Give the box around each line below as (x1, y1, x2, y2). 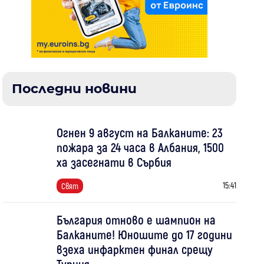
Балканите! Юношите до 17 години (56, 227, 232, 242)
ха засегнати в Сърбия (56, 154, 171, 169)
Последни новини (12, 81, 137, 97)
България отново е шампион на (56, 212, 216, 227)
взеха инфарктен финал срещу (56, 242, 213, 256)
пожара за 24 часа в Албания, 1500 (56, 140, 224, 154)
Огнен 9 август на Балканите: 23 (56, 125, 223, 140)
